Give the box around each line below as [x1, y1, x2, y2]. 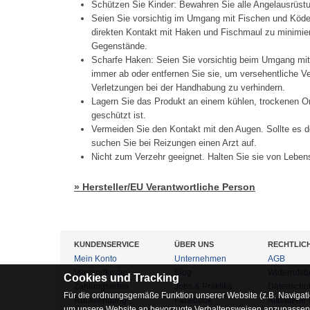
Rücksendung [74, 295, 127, 305]
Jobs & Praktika [174, 282, 232, 291]
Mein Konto [74, 254, 117, 264]
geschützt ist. [91, 110, 146, 120]
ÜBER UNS [174, 240, 214, 248]
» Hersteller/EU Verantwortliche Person [74, 181, 255, 192]
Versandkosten [74, 268, 130, 277]
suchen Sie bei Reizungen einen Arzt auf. [91, 138, 257, 148]
